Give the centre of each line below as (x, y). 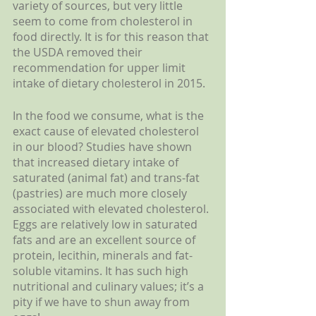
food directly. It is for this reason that (112, 36)
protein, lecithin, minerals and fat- (103, 255)
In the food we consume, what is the (110, 115)
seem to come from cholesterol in (104, 21)
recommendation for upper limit (101, 67)
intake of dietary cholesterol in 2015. (109, 83)
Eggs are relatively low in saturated (107, 224)
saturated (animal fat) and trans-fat (108, 177)
